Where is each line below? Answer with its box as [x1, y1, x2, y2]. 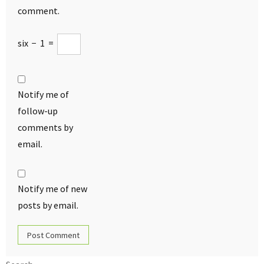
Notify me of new [18, 183, 87, 194]
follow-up [18, 105, 58, 117]
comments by [18, 121, 73, 133]
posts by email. [18, 199, 78, 211]
